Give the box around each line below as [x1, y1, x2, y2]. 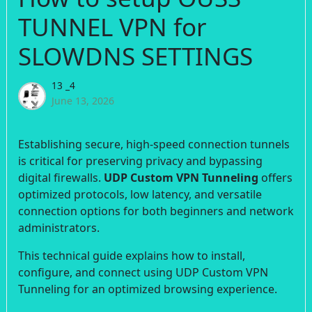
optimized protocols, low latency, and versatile [18, 187, 262, 202]
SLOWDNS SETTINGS [18, 40, 253, 72]
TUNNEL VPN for [18, 10, 206, 43]
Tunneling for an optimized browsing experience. [18, 281, 277, 297]
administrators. [18, 220, 100, 235]
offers [258, 170, 292, 185]
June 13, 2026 [52, 94, 114, 107]
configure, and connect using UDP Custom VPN [18, 265, 268, 280]
